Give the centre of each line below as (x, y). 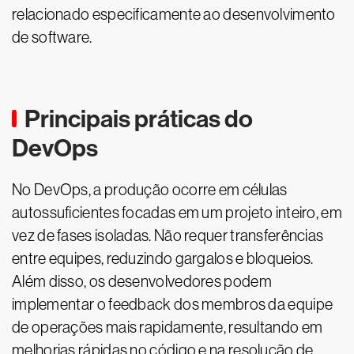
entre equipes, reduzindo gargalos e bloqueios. (163, 258)
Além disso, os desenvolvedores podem (142, 281)
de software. (52, 37)
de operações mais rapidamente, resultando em (168, 327)
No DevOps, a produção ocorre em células (150, 190)
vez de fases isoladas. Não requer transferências (168, 235)
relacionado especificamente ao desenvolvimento (174, 14)
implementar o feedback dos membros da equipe (173, 304)
